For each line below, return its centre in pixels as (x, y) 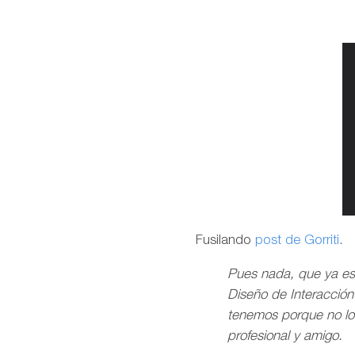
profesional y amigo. (285, 337)
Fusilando (225, 241)
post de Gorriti (297, 241)
